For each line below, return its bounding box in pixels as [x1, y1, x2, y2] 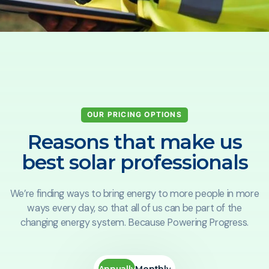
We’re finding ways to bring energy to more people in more [10, 187, 259, 200]
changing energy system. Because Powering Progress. [20, 216, 249, 229]
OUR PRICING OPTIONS [87, 110, 182, 119]
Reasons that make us [27, 129, 242, 154]
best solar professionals [21, 150, 248, 174]
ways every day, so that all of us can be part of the [27, 201, 242, 214]
